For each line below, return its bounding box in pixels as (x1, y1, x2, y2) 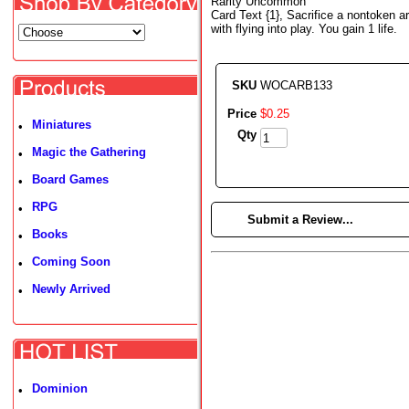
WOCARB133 (260, 79, 332, 92)
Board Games (32, 173, 109, 186)
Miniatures (32, 118, 91, 131)
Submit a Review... (247, 213, 353, 226)
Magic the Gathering (32, 145, 146, 159)
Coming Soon (32, 255, 110, 268)
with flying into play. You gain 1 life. (211, 22, 397, 36)
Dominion (32, 382, 88, 395)
